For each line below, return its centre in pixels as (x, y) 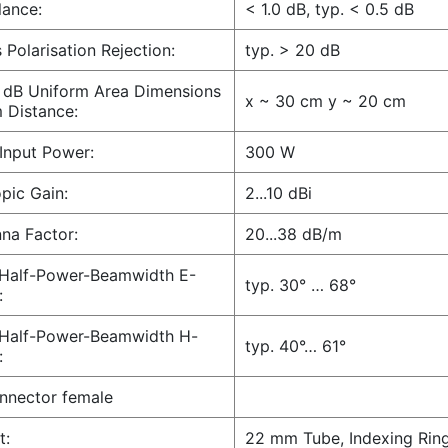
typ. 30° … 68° (300, 285)
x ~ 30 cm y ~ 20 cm (325, 101)
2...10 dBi (278, 193)
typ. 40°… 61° (295, 346)
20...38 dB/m (293, 234)
